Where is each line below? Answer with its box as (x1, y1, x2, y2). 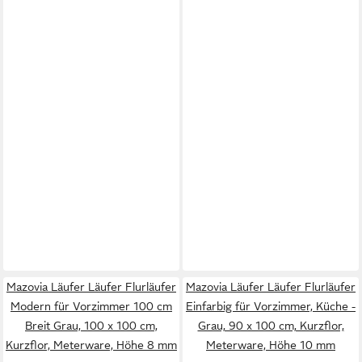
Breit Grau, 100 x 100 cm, (25, 319, 158, 332)
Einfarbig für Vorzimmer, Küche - (186, 300, 356, 313)
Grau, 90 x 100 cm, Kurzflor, (197, 319, 344, 332)
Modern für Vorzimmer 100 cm (11, 300, 172, 313)
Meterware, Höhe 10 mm (206, 339, 335, 351)
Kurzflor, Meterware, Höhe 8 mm (6, 339, 177, 351)
